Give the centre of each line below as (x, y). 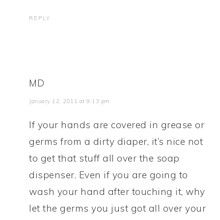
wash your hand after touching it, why (117, 192)
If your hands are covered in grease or (117, 125)
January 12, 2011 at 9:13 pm (69, 101)
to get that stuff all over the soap (104, 158)
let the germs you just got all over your (118, 208)
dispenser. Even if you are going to (109, 175)
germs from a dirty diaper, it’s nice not (116, 141)
